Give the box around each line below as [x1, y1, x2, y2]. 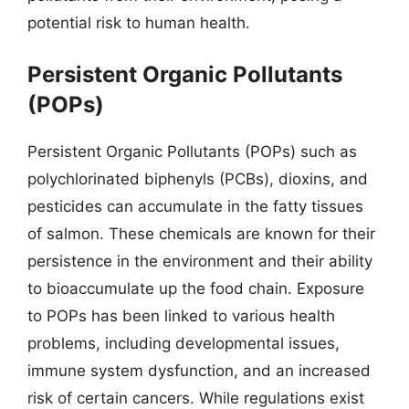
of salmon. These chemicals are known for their [27, 225, 375, 243]
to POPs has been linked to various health [27, 307, 335, 325]
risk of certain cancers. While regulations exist [27, 389, 364, 407]
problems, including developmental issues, [27, 334, 340, 352]
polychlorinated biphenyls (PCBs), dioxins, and [27, 170, 368, 188]
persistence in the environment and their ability [27, 252, 372, 270]
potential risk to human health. [27, 13, 250, 32]
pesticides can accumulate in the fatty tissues [27, 197, 363, 215]
